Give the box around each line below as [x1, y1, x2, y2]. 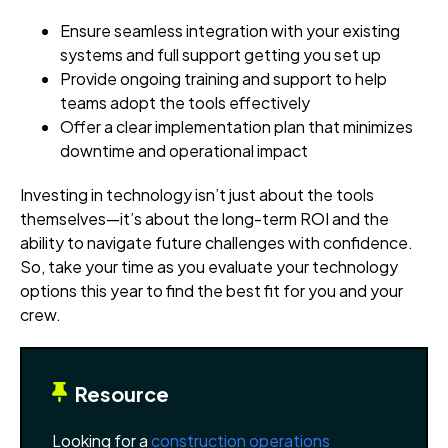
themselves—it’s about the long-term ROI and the [20, 207, 389, 229]
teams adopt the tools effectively [60, 91, 310, 113]
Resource [67, 380, 169, 406]
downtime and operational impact [60, 139, 308, 161]
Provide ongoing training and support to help [60, 67, 387, 89]
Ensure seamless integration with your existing [60, 19, 400, 41]
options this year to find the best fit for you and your [20, 279, 403, 301]
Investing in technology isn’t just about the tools [20, 183, 374, 205]
